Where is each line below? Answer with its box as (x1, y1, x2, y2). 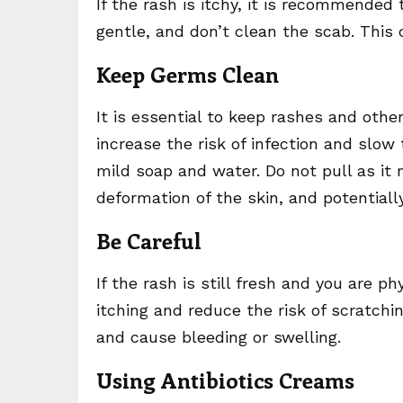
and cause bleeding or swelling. (96, 327, 341, 346)
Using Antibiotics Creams (96, 365, 354, 394)
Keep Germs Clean (96, 59, 279, 88)
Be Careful (96, 226, 201, 255)
